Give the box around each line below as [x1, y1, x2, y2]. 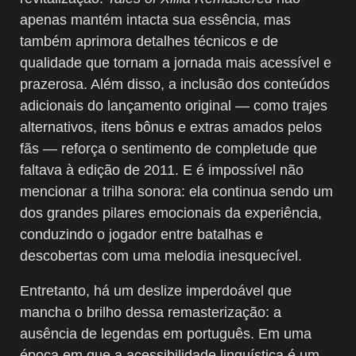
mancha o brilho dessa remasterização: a [20, 304, 281, 320]
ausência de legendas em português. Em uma [20, 325, 311, 342]
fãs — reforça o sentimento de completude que [20, 140, 317, 157]
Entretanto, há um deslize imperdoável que [20, 282, 292, 299]
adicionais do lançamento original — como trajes [20, 97, 327, 114]
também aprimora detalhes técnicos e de [20, 33, 278, 49]
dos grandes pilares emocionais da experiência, [20, 204, 322, 221]
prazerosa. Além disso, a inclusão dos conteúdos [20, 75, 330, 92]
